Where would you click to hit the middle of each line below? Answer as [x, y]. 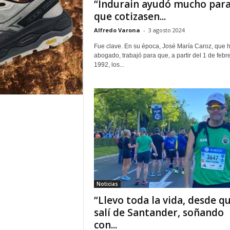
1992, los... [109, 65]
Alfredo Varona [117, 30]
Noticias [107, 184]
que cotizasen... [130, 16]
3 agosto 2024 [166, 30]
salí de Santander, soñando [159, 213]
